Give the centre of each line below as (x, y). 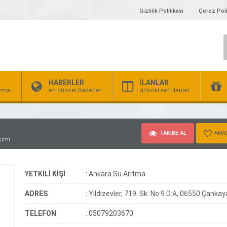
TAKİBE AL (173, 133)
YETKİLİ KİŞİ (45, 174)
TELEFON (41, 213)
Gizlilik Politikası (161, 11)
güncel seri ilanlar (165, 90)
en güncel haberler (75, 90)
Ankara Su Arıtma (116, 174)
